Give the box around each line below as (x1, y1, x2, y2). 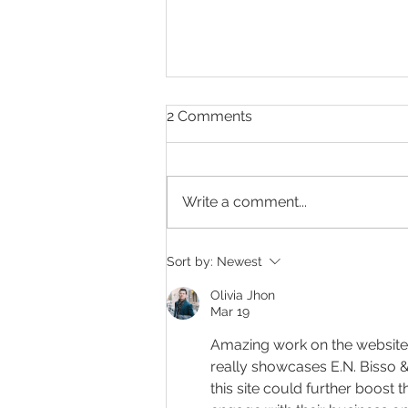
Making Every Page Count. (189, 236, 391, 256)
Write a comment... (182, 192, 307, 210)
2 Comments (167, 107, 252, 125)
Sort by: (167, 253, 213, 269)
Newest (217, 253, 262, 269)
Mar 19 (210, 303, 250, 319)
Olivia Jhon (210, 287, 275, 302)
